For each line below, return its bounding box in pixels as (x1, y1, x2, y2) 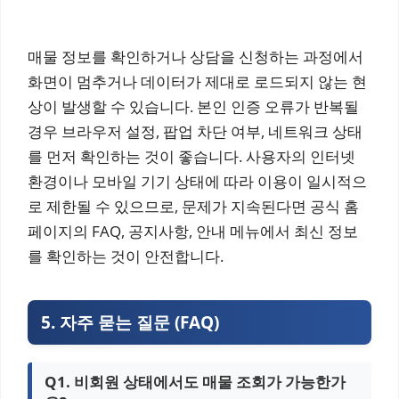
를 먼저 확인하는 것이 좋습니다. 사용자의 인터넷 (28, 146, 355, 167)
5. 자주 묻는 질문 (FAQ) (41, 311, 219, 334)
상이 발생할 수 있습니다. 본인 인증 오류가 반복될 (28, 96, 359, 117)
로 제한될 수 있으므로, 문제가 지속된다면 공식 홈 (28, 196, 359, 216)
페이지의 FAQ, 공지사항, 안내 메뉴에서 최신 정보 (28, 221, 358, 241)
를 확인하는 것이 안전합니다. (28, 246, 224, 266)
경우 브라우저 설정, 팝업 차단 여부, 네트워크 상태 (28, 121, 362, 142)
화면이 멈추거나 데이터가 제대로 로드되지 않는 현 (28, 71, 367, 92)
